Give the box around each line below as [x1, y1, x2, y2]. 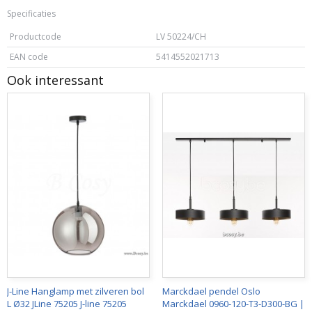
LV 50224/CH [156, 31, 206, 42]
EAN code [10, 51, 48, 63]
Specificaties [7, 8, 56, 19]
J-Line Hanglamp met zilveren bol [7, 285, 144, 297]
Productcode [10, 31, 61, 42]
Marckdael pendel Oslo [162, 285, 260, 297]
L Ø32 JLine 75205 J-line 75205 [7, 297, 127, 310]
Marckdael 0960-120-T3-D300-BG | [162, 297, 304, 310]
